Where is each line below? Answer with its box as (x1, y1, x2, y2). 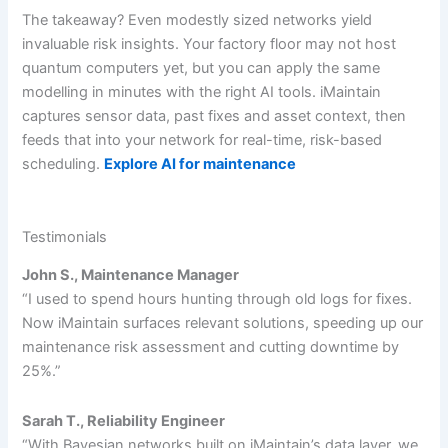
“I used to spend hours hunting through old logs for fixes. (22, 290, 413, 309)
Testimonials (22, 227, 108, 246)
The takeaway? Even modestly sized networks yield (22, 11, 373, 30)
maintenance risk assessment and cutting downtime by (22, 338, 400, 357)
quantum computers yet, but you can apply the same (22, 59, 381, 78)
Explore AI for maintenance (104, 155, 297, 174)
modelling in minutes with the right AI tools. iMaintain (22, 83, 382, 102)
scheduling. (22, 155, 105, 174)
